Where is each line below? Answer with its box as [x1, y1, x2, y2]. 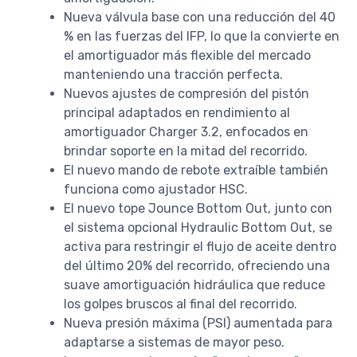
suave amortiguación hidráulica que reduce [64, 277, 325, 292]
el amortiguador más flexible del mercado [64, 47, 311, 63]
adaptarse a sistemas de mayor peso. [64, 334, 284, 350]
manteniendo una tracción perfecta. [64, 66, 283, 82]
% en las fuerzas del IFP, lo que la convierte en [64, 28, 339, 44]
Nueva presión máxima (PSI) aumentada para [64, 315, 332, 331]
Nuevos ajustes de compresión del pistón [64, 85, 309, 101]
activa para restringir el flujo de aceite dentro [64, 238, 336, 254]
